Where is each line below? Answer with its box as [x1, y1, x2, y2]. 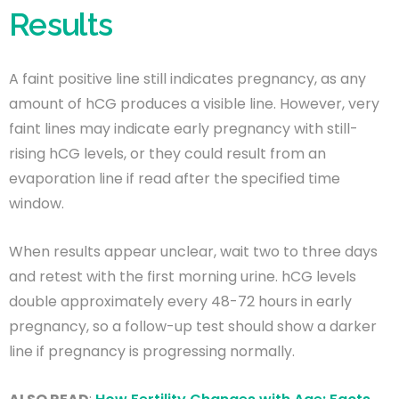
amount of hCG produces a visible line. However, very [9, 93, 379, 114]
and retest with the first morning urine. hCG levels [9, 265, 356, 287]
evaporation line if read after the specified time [9, 167, 340, 189]
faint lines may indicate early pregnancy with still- [9, 118, 358, 139]
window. [9, 192, 64, 214]
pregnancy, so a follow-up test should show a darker [9, 315, 377, 337]
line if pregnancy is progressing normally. [9, 340, 295, 362]
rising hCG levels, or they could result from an [9, 142, 326, 164]
